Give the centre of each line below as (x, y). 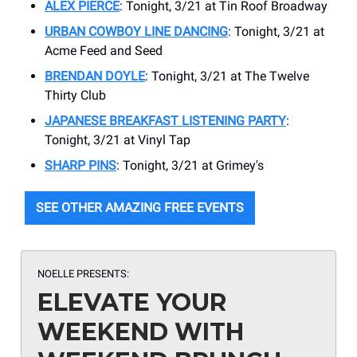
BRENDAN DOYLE (95, 76)
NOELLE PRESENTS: (83, 273)
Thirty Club (75, 95)
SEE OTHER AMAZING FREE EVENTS (140, 207)
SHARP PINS (80, 165)
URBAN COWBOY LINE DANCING (136, 31)
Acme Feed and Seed (104, 50)
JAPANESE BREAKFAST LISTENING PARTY (165, 120)
